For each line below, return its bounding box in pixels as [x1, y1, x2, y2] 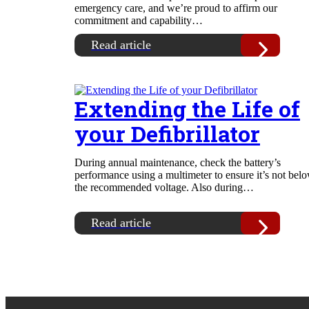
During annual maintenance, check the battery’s [74, 157, 281, 168]
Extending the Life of [74, 94, 300, 123]
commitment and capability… [74, 14, 203, 26]
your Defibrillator [74, 119, 260, 148]
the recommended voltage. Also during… [74, 181, 254, 193]
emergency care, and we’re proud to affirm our [74, 2, 277, 14]
